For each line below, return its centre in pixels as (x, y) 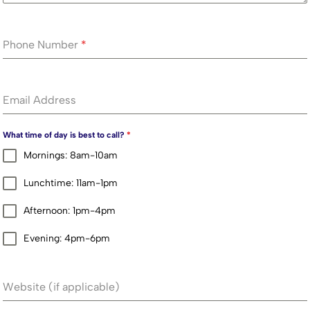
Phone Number (42, 45)
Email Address (40, 100)
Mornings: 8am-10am (71, 156)
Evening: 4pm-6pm (67, 239)
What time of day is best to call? (65, 135)
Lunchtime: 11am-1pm (71, 183)
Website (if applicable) (62, 287)
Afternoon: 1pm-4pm (70, 211)
